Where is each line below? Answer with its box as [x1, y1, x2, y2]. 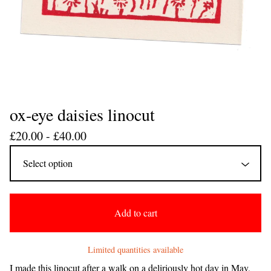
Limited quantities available [88, 244, 183, 255]
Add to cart [114, 206, 157, 219]
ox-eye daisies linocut [10, 103, 155, 126]
